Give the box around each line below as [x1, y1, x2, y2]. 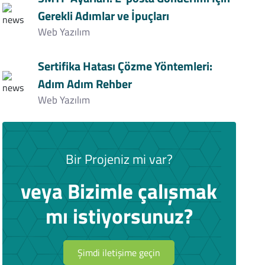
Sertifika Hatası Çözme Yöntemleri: [37, 57, 212, 75]
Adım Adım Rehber [37, 75, 132, 93]
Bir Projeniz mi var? [65, 149, 173, 169]
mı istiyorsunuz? [45, 200, 193, 232]
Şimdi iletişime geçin [77, 245, 160, 260]
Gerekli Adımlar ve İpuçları [37, 7, 169, 25]
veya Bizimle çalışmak [21, 175, 217, 207]
